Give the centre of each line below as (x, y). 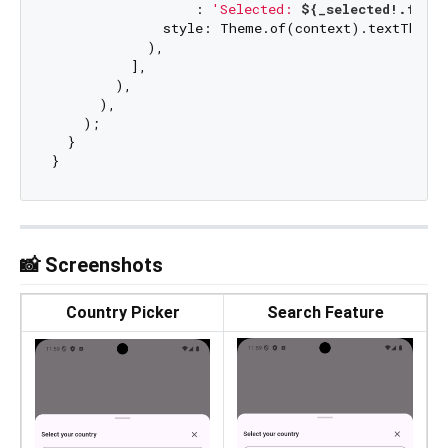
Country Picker (122, 313)
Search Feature (325, 313)
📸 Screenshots (91, 265)
